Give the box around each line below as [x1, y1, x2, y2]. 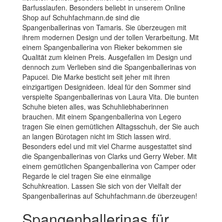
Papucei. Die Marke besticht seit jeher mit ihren [22, 71, 170, 82]
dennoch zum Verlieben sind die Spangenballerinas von [22, 61, 196, 72]
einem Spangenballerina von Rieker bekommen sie [22, 42, 182, 52]
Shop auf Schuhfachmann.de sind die [22, 12, 140, 22]
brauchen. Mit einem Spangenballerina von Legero [22, 111, 181, 121]
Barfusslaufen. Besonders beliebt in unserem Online [22, 2, 185, 12]
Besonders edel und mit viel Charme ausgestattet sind [22, 141, 192, 151]
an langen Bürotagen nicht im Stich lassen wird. [22, 131, 171, 141]
